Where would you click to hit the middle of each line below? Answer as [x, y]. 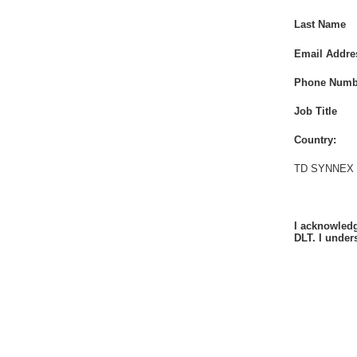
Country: [315, 140]
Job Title [316, 111]
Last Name [320, 25]
